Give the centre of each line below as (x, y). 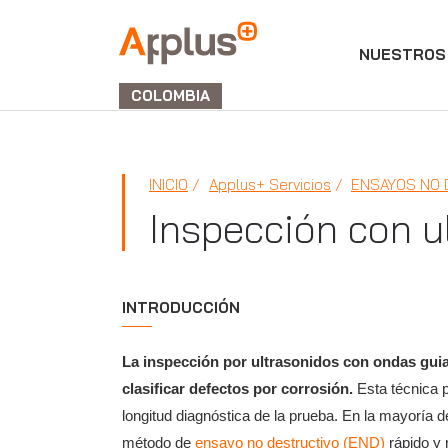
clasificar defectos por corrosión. (237, 388)
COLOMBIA (170, 95)
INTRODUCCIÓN (181, 307)
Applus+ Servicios (270, 184)
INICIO (168, 184)
